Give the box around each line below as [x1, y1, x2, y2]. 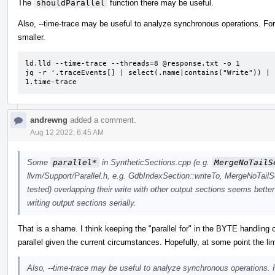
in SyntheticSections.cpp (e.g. [99, 157, 212, 167]
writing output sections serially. [27, 198, 136, 207]
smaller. [18, 32, 45, 42]
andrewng [30, 115, 68, 125]
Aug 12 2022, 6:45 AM [30, 128, 104, 137]
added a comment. [68, 115, 136, 125]
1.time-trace [25, 77, 77, 86]
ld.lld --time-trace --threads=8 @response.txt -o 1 [25, 59, 240, 68]
